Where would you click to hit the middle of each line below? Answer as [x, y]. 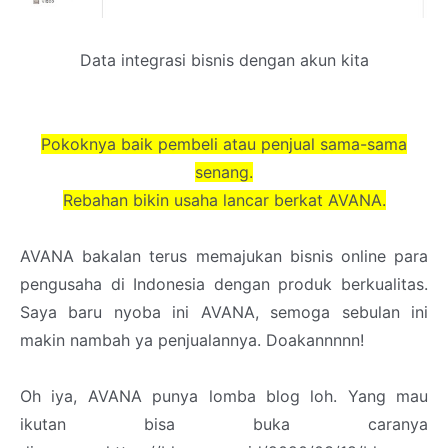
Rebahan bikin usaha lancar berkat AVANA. [224, 199]
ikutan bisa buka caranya [224, 423]
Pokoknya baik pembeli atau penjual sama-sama [224, 143]
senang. [224, 171]
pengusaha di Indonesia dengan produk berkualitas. [224, 283]
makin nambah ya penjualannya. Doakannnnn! [192, 339]
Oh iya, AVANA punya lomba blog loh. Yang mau [224, 395]
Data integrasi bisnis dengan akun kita [224, 59]
